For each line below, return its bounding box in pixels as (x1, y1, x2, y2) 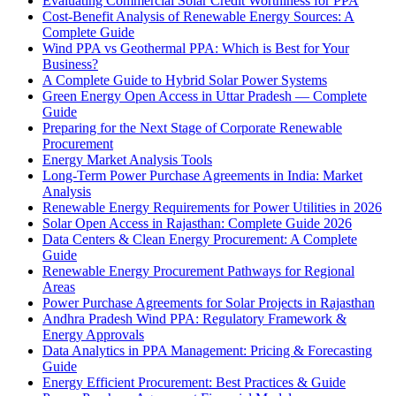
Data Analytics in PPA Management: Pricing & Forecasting (42, 342, 372, 358)
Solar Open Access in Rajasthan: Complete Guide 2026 (42, 215, 352, 231)
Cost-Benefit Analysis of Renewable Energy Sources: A (42, 8, 354, 24)
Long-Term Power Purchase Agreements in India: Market (42, 167, 362, 183)
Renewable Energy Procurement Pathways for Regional (42, 263, 354, 278)
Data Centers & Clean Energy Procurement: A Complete (42, 231, 357, 247)
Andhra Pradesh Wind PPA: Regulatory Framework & (42, 310, 346, 326)
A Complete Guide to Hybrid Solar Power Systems (42, 72, 327, 88)
